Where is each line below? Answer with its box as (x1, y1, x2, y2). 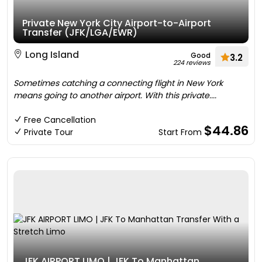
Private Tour (24, 126, 73, 138)
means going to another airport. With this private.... (13, 89, 216, 101)
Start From (158, 126, 204, 138)
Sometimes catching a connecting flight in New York (13, 77, 223, 89)
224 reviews (173, 58, 211, 67)
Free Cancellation (24, 114, 96, 126)
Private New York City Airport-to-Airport (22, 16, 211, 30)
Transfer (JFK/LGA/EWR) (22, 26, 137, 39)
